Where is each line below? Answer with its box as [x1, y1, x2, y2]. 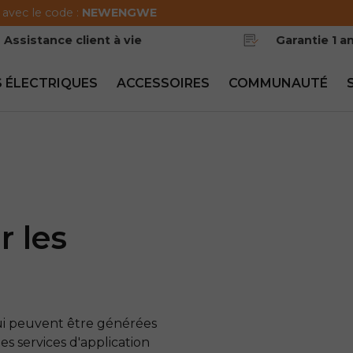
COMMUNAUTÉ [228, 76, 328, 91]
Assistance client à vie [3, 33, 142, 47]
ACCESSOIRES [116, 76, 210, 91]
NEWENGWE [82, 6, 157, 20]
